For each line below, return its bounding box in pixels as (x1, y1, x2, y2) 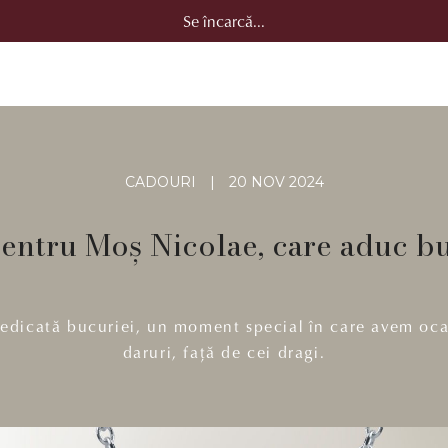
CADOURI (124, 173, 196, 191)
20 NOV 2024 (228, 173, 324, 191)
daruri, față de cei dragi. (122, 341, 326, 364)
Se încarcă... (183, 10, 265, 32)
